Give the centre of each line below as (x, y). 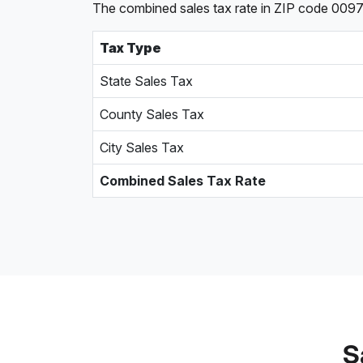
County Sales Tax (152, 114)
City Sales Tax (142, 147)
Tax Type (130, 48)
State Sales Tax (146, 81)
